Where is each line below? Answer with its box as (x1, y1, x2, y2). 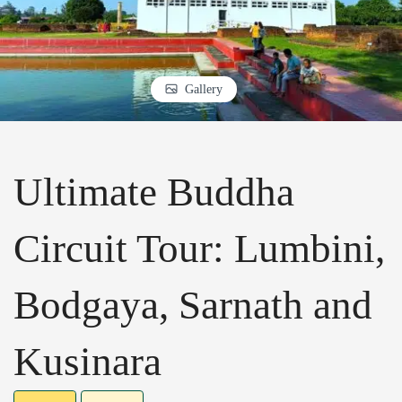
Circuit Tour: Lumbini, (13, 226, 385, 272)
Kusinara (13, 339, 162, 385)
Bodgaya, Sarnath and (13, 283, 372, 328)
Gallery (185, 82, 223, 96)
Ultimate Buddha (13, 170, 294, 215)
